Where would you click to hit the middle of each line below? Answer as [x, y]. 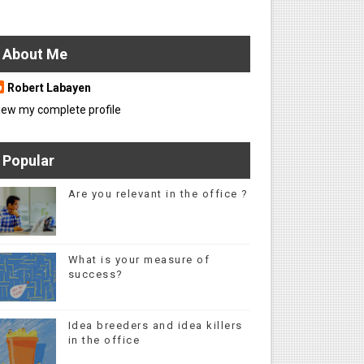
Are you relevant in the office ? [158, 194]
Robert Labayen [49, 88]
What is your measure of [139, 260]
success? [95, 274]
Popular [28, 160]
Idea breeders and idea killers [155, 325]
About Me [35, 54]
